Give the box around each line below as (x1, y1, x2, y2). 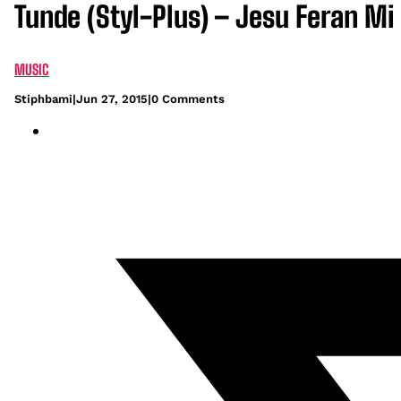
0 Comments (151, 91, 225, 106)
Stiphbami (14, 91, 73, 106)
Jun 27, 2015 (76, 91, 148, 106)
